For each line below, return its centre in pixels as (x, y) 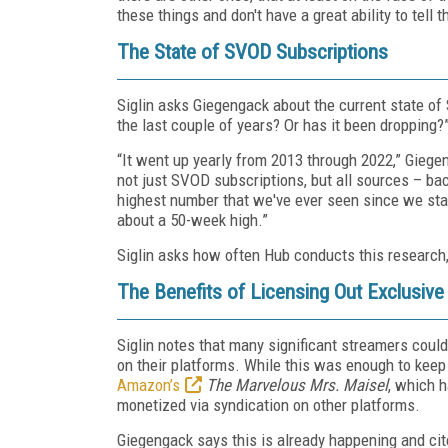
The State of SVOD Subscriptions (252, 51)
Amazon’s (148, 384)
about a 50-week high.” (192, 219)
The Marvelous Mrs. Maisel (297, 384)
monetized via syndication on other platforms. (268, 404)
